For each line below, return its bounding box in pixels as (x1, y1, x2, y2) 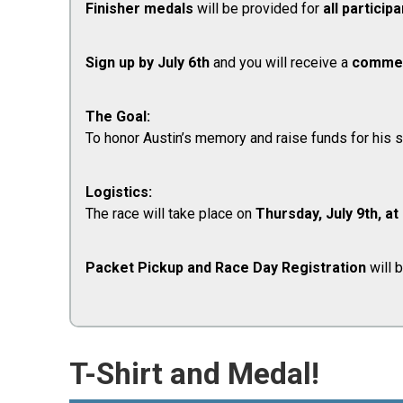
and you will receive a (210, 54, 352, 71)
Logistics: (85, 184, 152, 201)
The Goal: (85, 108, 150, 125)
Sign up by (85, 54, 154, 71)
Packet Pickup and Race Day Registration (85, 259, 370, 276)
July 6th (157, 54, 210, 71)
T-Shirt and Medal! (69, 356, 319, 391)
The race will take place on (85, 205, 255, 222)
